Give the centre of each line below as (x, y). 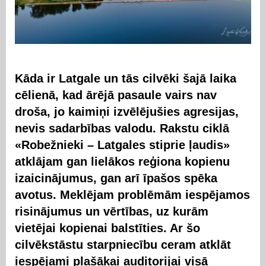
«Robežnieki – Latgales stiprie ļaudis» (122, 145)
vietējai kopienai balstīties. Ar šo (107, 228)
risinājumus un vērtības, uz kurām (112, 211)
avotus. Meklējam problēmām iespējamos (132, 194)
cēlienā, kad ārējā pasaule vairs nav (116, 95)
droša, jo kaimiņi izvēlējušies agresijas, (127, 111)
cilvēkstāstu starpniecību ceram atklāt (123, 244)
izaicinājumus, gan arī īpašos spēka (116, 178)
